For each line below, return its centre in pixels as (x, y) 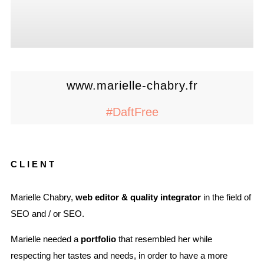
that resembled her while (164, 239)
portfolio (98, 239)
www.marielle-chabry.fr (132, 86)
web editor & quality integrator (139, 197)
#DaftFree (132, 112)
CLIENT (34, 164)
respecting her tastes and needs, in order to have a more (119, 256)
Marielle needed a (46, 239)
